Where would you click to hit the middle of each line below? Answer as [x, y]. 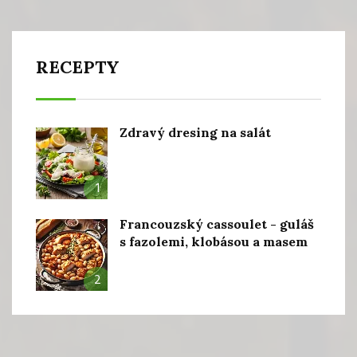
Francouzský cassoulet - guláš [217, 224]
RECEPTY [78, 67]
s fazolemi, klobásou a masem [214, 242]
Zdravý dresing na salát [195, 133]
